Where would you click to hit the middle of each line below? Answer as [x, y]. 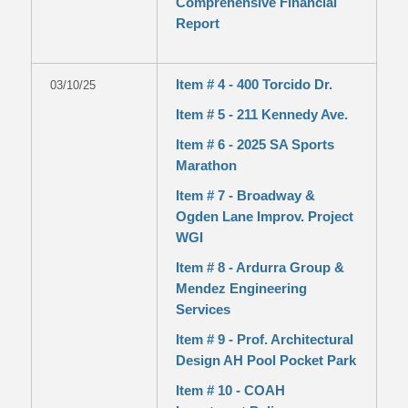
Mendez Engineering [241, 288]
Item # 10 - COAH [230, 390]
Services [203, 309]
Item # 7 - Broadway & [245, 195]
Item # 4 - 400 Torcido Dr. [254, 84]
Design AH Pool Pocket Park [265, 360]
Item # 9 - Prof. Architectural [264, 339]
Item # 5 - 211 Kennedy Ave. [261, 114]
